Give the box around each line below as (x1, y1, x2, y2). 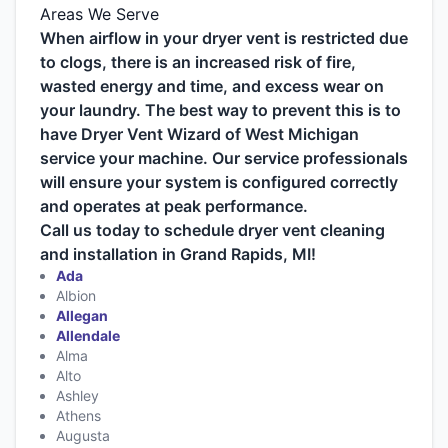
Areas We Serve (40, 4, 159, 25)
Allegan (56, 307, 108, 325)
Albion (56, 287, 96, 305)
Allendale (56, 327, 120, 345)
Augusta (56, 427, 110, 445)
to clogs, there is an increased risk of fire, (40, 52, 356, 73)
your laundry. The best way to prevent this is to (40, 100, 401, 121)
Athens (56, 407, 101, 425)
